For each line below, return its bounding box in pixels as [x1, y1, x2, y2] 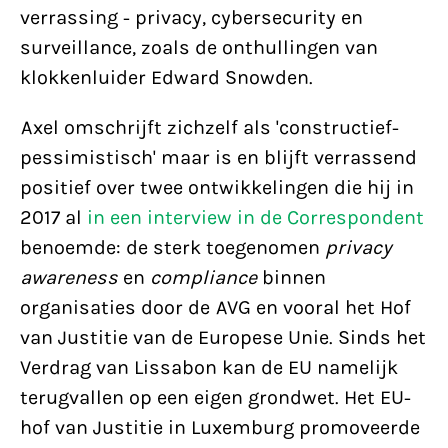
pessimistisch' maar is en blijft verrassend [20, 146, 417, 169]
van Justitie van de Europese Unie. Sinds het [20, 326, 426, 349]
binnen [257, 266, 326, 289]
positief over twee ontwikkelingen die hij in [20, 176, 414, 199]
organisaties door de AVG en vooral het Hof [20, 296, 411, 319]
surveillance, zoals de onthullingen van [20, 36, 378, 59]
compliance [150, 266, 257, 289]
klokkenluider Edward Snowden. [20, 66, 313, 89]
